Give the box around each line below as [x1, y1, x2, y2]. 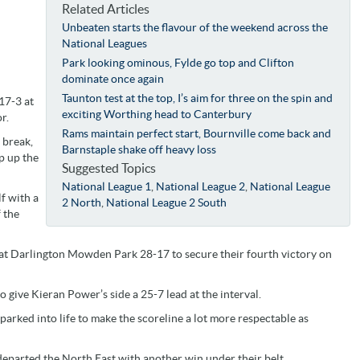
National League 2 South [106, 195, 227, 209]
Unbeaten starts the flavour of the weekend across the [62, 20, 329, 34]
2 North [62, 195, 102, 209]
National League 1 [62, 179, 152, 193]
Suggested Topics [62, 160, 157, 175]
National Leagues [62, 36, 148, 50]
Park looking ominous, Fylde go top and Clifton [62, 55, 295, 69]
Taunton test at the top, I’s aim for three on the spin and [62, 91, 333, 104]
